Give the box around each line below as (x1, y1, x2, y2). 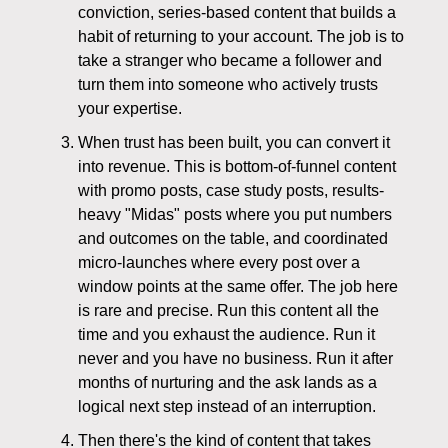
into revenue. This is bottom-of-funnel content (78, 158, 396, 176)
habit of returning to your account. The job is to (78, 28, 404, 46)
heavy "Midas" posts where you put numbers (78, 206, 392, 224)
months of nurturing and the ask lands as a (78, 374, 377, 392)
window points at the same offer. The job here (78, 278, 398, 296)
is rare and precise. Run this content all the (78, 302, 379, 320)
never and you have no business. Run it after (78, 350, 393, 368)
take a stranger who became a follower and (78, 52, 382, 70)
